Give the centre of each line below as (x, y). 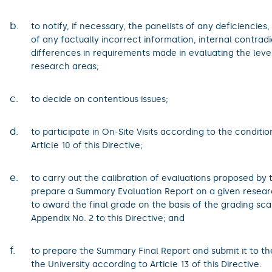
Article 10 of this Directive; (87, 145)
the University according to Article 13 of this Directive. (146, 264)
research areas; (65, 66)
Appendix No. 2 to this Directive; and (107, 218)
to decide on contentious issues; (99, 99)
